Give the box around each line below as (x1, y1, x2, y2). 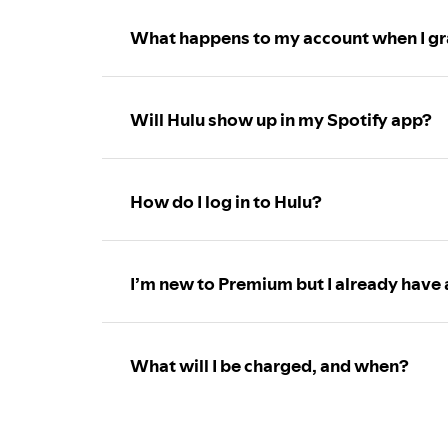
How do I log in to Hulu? (130, 189, 322, 215)
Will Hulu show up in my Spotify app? (130, 107, 432, 133)
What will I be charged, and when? (130, 353, 409, 379)
